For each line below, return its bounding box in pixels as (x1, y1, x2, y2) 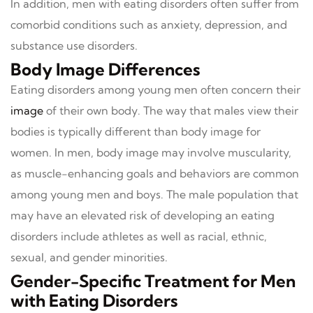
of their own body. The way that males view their (43, 103, 298, 117)
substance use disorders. (10, 38, 138, 52)
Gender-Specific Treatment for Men (10, 270, 296, 291)
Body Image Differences (10, 59, 200, 80)
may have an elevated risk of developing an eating (10, 208, 275, 222)
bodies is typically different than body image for (10, 124, 261, 138)
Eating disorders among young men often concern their (10, 82, 300, 96)
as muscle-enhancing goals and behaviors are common (10, 166, 299, 180)
